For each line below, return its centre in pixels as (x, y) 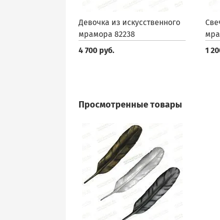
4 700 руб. (96, 50)
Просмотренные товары (130, 105)
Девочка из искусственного (129, 22)
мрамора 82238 (107, 34)
